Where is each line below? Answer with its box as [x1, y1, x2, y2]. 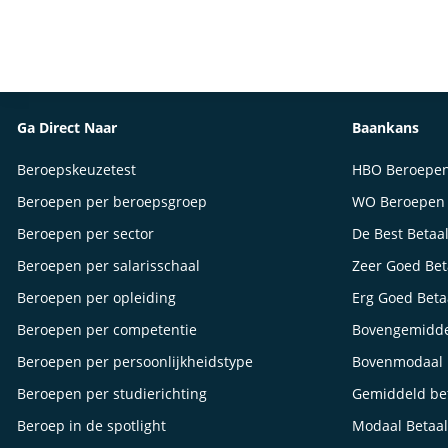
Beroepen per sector [16, 224, 154, 243]
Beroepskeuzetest [16, 160, 136, 179]
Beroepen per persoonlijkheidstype [16, 352, 253, 371]
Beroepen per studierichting [16, 384, 207, 403]
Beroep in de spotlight [16, 416, 166, 435]
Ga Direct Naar [16, 118, 117, 137]
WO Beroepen [352, 192, 446, 211]
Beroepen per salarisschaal [16, 256, 200, 275]
